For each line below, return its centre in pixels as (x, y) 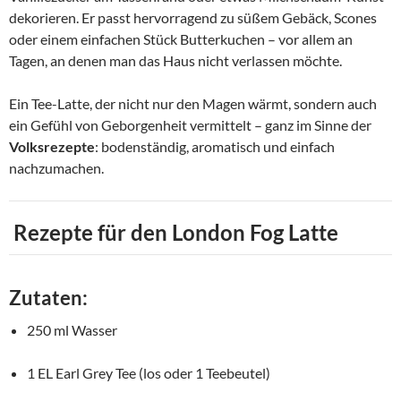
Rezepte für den (90, 232)
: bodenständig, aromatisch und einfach (215, 146)
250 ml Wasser (72, 330)
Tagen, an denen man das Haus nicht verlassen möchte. (175, 60)
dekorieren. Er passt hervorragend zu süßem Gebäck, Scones (193, 17)
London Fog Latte (255, 232)
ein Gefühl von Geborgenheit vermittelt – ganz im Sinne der (190, 125)
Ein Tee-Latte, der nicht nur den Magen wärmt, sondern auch (193, 103)
